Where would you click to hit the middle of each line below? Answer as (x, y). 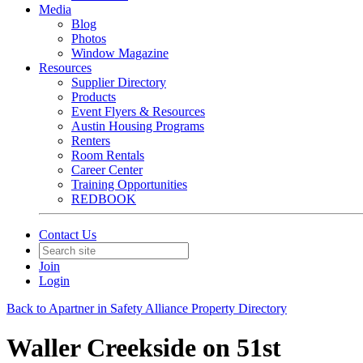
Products (94, 97)
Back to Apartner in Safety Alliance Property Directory (147, 308)
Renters (91, 141)
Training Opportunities (129, 184)
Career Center (107, 170)
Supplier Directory (119, 82)
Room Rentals (108, 155)
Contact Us (68, 235)
